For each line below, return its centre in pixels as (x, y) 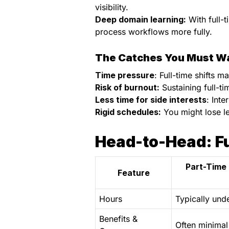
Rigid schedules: (128, 112)
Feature (133, 173)
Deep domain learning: (141, 19)
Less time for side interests (151, 100)
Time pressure (125, 75)
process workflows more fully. (154, 31)
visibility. (112, 7)
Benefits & (118, 219)
